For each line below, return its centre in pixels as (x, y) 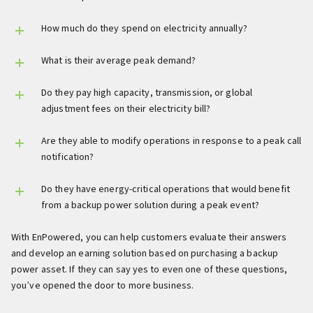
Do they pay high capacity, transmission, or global (147, 93)
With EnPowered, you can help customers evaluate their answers (149, 237)
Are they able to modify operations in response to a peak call (172, 141)
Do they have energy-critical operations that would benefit (166, 189)
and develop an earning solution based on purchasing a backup (145, 253)
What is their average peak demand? (119, 60)
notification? (68, 157)
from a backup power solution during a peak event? (150, 205)
